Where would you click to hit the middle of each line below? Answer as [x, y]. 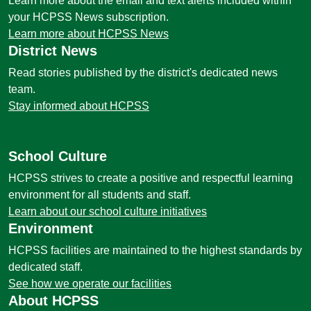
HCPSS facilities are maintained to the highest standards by [155, 250]
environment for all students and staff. [100, 195]
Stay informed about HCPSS [79, 106]
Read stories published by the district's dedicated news [143, 73]
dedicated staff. [45, 267]
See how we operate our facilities [90, 284]
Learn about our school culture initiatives [108, 211]
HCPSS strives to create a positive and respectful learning [151, 178]
